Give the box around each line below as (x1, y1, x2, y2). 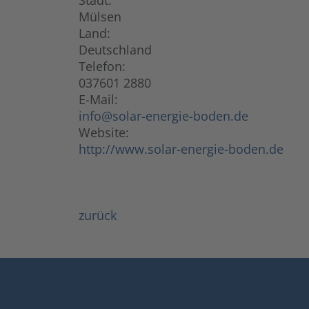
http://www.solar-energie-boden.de (79, 141, 283, 157)
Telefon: (79, 58, 126, 74)
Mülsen (79, 8, 121, 25)
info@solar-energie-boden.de (79, 108, 248, 124)
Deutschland (79, 41, 152, 58)
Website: (79, 124, 129, 141)
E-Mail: (79, 91, 118, 108)
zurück (79, 207, 117, 223)
